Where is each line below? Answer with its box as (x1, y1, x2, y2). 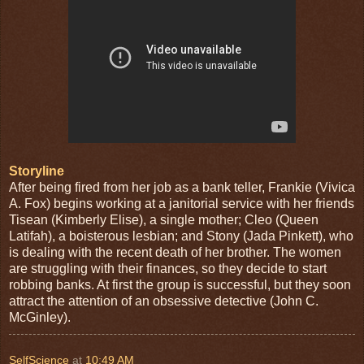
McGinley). (9, 310, 71, 324)
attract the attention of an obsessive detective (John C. (9, 293, 318, 308)
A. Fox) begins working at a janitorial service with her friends (9, 196, 354, 210)
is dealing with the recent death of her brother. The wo (9, 245, 316, 259)
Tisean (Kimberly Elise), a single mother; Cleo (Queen (9, 212, 318, 227)
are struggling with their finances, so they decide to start (9, 261, 327, 275)
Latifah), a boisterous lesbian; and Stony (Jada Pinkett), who (9, 228, 353, 243)
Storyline (9, 163, 64, 178)
